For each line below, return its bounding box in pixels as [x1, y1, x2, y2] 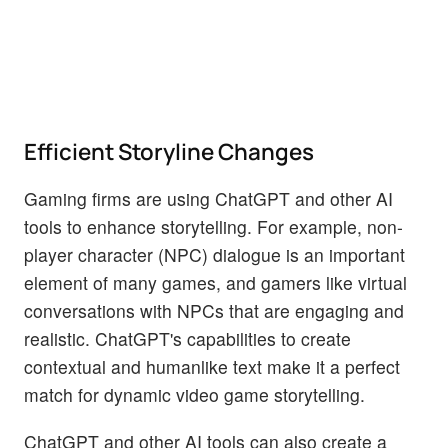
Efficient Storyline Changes [24, 135, 314, 167]
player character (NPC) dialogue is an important [24, 241, 405, 267]
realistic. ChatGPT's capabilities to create [24, 325, 351, 351]
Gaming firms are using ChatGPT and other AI [24, 185, 393, 211]
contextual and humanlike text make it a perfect [24, 353, 400, 379]
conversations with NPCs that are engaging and [24, 297, 404, 323]
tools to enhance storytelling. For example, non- [24, 213, 403, 239]
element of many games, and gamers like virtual [24, 269, 407, 295]
